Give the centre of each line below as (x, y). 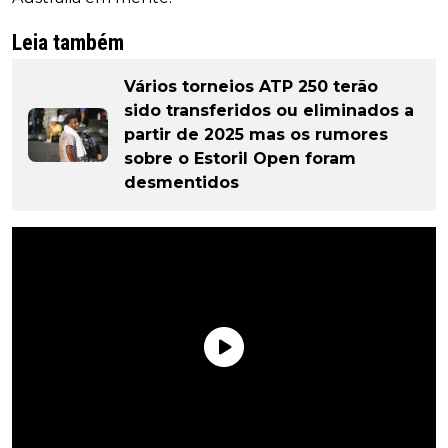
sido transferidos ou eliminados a (269, 111)
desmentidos (181, 183)
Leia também (68, 43)
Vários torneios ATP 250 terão (251, 87)
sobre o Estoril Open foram (240, 159)
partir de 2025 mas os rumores (256, 135)
